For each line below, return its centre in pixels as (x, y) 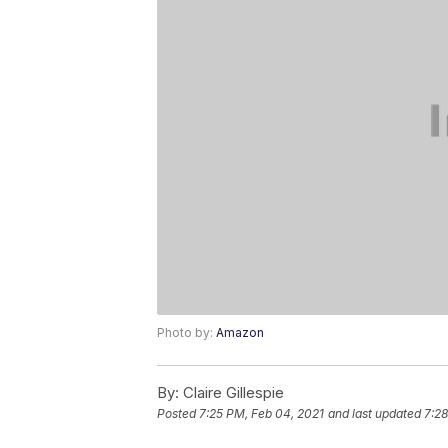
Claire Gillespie (231, 393)
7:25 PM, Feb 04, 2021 (261, 414)
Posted (178, 414)
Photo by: (186, 333)
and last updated (374, 414)
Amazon (240, 333)
